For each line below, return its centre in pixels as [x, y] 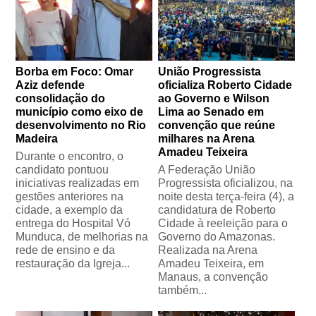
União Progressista [209, 72]
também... [182, 291]
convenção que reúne [217, 126]
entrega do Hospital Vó [73, 224]
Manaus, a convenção [213, 277]
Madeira [37, 139]
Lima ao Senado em [211, 112]
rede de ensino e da [66, 250]
